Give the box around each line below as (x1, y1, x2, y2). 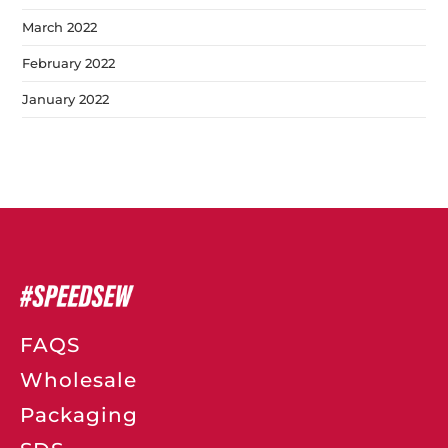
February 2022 (22, 54, 116, 71)
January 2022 (22, 90, 110, 107)
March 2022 (22, 18, 98, 35)
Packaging (20, 402, 138, 427)
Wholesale (20, 367, 137, 392)
